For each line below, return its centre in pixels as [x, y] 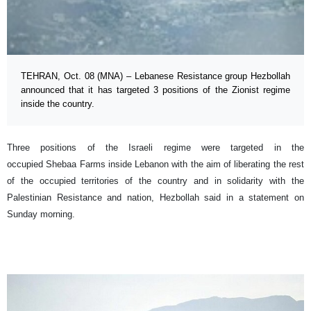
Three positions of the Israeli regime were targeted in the [155, 148]
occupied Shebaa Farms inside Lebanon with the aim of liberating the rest [155, 165]
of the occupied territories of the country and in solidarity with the [155, 181]
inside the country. [58, 104]
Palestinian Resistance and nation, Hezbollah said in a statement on [155, 198]
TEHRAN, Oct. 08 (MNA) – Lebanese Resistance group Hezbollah [155, 76]
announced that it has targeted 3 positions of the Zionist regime [155, 90]
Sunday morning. [41, 215]
